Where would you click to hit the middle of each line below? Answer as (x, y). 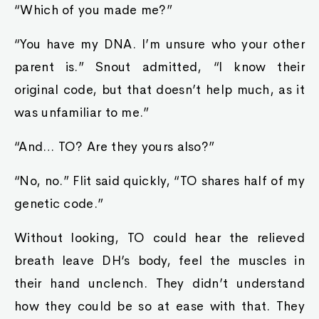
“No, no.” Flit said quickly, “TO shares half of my (159, 181)
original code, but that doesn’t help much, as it (159, 90)
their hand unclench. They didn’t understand (159, 283)
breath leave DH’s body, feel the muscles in (159, 261)
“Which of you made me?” (93, 10)
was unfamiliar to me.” (82, 113)
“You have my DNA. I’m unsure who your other (159, 44)
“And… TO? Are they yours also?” (115, 147)
